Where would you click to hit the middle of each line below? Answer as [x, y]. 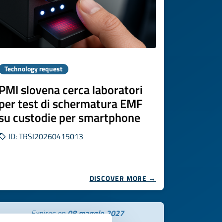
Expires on [49, 213]
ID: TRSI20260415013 [45, 136]
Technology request [33, 69]
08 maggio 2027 [96, 213]
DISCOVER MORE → [123, 178]
